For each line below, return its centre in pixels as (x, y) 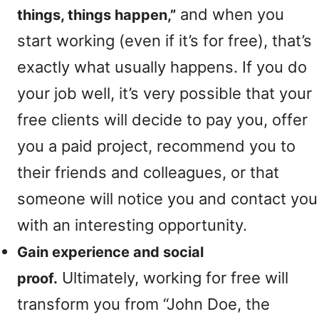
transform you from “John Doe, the (143, 304)
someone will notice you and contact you (167, 199)
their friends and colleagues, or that (148, 172)
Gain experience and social (110, 252)
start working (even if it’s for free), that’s (164, 41)
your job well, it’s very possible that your (164, 93)
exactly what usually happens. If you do (162, 67)
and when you (230, 14)
